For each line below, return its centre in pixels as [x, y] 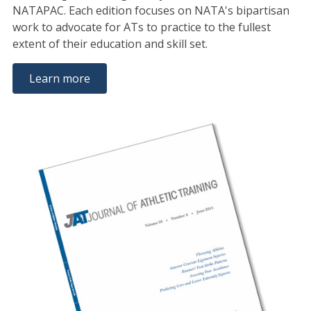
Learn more [59, 78]
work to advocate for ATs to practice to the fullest [141, 27]
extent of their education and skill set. [111, 43]
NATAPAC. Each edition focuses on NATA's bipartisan [151, 10]
